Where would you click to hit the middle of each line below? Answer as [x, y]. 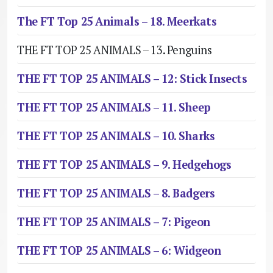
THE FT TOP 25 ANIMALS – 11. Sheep [114, 108]
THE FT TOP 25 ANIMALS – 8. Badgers [116, 193]
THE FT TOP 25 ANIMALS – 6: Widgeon [119, 251]
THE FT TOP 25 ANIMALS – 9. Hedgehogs [124, 165]
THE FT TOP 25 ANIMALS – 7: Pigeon [114, 222]
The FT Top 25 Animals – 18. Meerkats [117, 22]
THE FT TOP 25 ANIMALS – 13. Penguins [115, 50]
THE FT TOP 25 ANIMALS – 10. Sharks [116, 136]
